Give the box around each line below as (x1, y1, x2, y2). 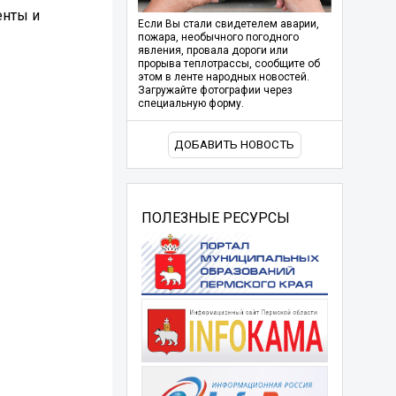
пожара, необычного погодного (137, 31, 299, 44)
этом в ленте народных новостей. (137, 71, 309, 84)
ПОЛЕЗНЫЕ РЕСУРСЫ (141, 209, 290, 226)
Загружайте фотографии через (137, 84, 293, 97)
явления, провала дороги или (137, 44, 288, 57)
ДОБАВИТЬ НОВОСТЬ (174, 138, 295, 152)
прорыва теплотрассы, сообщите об (137, 57, 320, 71)
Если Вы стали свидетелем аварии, (137, 18, 319, 31)
